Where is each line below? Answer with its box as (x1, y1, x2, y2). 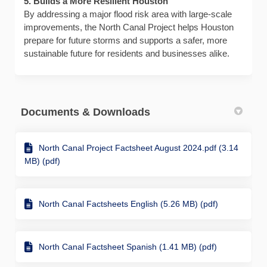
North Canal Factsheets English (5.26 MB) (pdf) (39, 199, 218, 209)
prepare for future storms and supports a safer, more (24, 35, 227, 46)
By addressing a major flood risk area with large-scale (24, 9, 232, 20)
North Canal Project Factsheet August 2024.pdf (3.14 (39, 143, 238, 153)
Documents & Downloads (21, 106, 150, 119)
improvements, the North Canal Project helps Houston (24, 22, 234, 33)
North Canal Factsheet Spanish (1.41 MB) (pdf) (39, 242, 217, 252)
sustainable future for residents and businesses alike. (24, 48, 229, 59)
